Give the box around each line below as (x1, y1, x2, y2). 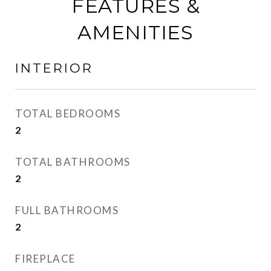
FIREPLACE (15, 252, 76, 266)
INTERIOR (15, 60, 93, 76)
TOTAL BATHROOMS (15, 155, 131, 169)
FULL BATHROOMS (15, 204, 119, 217)
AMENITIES (77, 21, 194, 45)
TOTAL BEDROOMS (15, 107, 120, 120)
